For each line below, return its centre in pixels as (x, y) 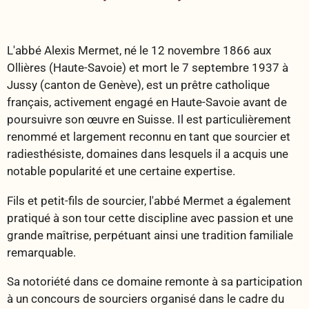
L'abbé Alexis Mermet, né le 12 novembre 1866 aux (139, 51)
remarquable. (41, 252)
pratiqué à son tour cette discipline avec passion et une (150, 218)
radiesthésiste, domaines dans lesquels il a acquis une (148, 154)
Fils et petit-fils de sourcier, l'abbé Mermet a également (149, 200)
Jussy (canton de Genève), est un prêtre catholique (138, 85)
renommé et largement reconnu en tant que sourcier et (149, 137)
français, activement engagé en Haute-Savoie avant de (147, 102)
